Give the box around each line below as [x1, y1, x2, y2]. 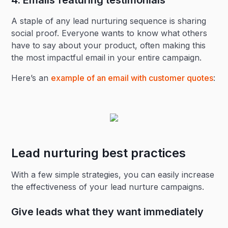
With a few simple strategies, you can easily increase [11, 169, 215, 180]
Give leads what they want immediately [11, 206, 204, 218]
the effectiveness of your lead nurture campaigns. [11, 182, 205, 192]
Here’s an [11, 73, 51, 83]
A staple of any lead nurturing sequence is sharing [11, 16, 207, 26]
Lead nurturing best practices [11, 146, 186, 160]
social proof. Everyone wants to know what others [11, 28, 208, 38]
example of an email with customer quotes [51, 73, 214, 83]
